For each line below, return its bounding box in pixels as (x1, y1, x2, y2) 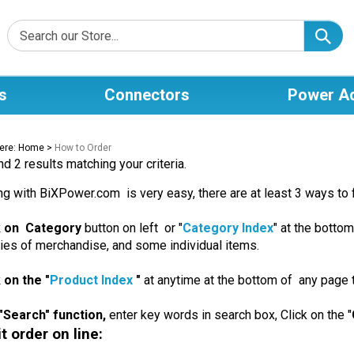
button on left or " (84, 220, 183, 235)
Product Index (49, 273, 136, 288)
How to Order (54, 142, 111, 153)
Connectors (104, 85, 190, 104)
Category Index (182, 220, 273, 235)
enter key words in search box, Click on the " (108, 307, 352, 322)
